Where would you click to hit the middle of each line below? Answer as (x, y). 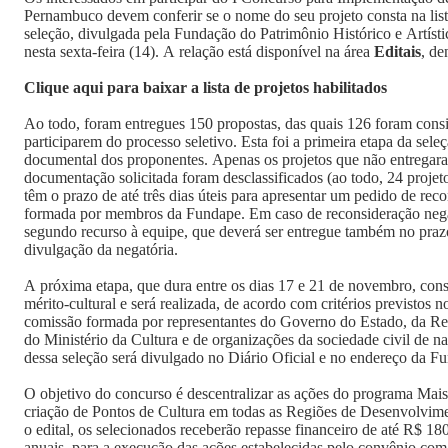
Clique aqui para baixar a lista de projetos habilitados (205, 87)
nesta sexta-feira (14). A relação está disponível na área (199, 51)
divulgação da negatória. (101, 249)
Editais (397, 51)
